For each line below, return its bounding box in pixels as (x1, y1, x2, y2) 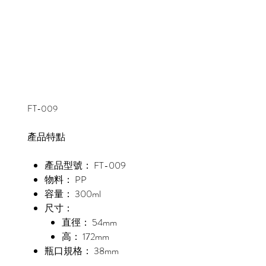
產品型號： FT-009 (44, 159, 126, 173)
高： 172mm (61, 230, 109, 244)
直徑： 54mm (61, 216, 117, 230)
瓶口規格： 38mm (44, 244, 119, 258)
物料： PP (44, 173, 87, 187)
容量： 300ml (44, 187, 101, 201)
